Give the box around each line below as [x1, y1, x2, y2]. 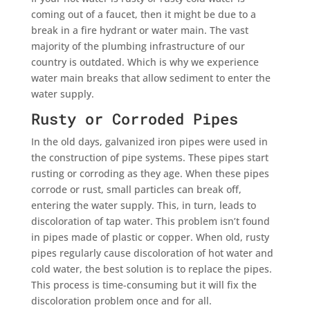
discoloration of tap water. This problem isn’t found [30, 214, 270, 228]
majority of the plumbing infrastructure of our [30, 39, 245, 53]
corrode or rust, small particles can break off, [30, 182, 241, 196]
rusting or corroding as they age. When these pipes [30, 166, 269, 180]
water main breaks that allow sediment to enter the [30, 71, 271, 84]
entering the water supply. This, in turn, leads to [30, 198, 256, 212]
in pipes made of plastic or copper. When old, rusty [30, 230, 269, 244]
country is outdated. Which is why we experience [30, 55, 259, 69]
